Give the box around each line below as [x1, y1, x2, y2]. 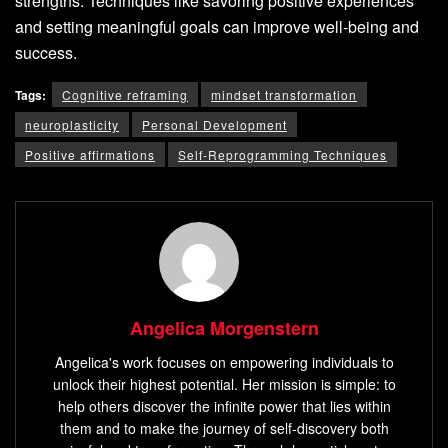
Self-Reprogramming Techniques [178, 145, 387, 163]
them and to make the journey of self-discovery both [59, 418, 389, 438]
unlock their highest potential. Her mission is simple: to [52, 374, 396, 394]
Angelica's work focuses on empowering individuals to [54, 352, 394, 372]
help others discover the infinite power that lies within [57, 396, 391, 416]
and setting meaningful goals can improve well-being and [15, 14, 419, 38]
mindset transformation [211, 85, 357, 103]
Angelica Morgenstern [129, 315, 319, 341]
